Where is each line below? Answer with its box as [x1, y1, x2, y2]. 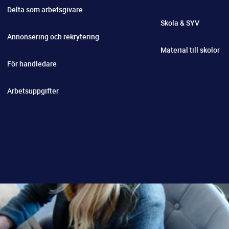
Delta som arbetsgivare [7, 4, 83, 14]
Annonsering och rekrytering [7, 31, 99, 41]
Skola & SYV [161, 18, 199, 28]
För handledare [7, 58, 57, 68]
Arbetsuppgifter [7, 85, 59, 96]
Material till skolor [161, 45, 220, 55]
